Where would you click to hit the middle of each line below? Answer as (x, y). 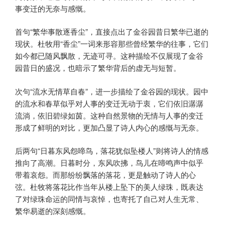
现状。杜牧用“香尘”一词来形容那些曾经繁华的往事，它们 (112, 44)
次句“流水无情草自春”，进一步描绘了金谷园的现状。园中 (112, 91)
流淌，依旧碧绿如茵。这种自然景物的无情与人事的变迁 (109, 115)
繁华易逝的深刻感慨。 (53, 211)
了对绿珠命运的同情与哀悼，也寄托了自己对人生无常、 (109, 199)
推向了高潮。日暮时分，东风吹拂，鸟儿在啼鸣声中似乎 (109, 163)
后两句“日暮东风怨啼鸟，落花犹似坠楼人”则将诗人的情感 (112, 151)
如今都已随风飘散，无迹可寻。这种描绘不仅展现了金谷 (109, 56)
